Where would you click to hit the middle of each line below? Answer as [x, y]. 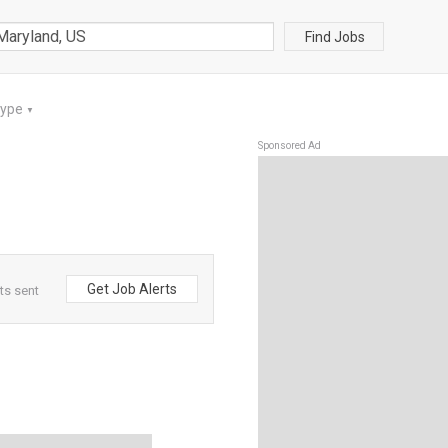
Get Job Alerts [132, 289]
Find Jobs [335, 36]
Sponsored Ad [289, 145]
